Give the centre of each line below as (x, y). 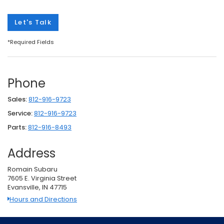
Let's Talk (33, 22)
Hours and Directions (43, 199)
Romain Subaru (32, 169)
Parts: (17, 127)
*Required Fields (31, 42)
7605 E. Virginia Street (42, 178)
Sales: (17, 99)
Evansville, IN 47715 (37, 187)
